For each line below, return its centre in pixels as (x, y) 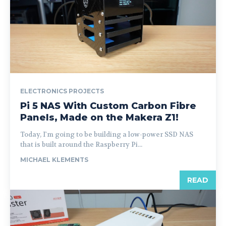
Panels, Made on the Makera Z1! (99, 118)
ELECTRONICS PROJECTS (62, 91)
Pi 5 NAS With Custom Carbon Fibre (108, 106)
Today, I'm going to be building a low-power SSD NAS (107, 134)
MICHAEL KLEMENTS (54, 160)
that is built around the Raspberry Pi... (81, 145)
